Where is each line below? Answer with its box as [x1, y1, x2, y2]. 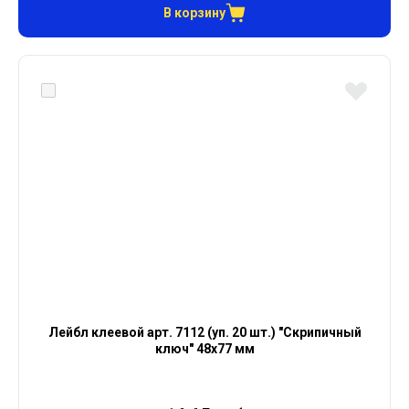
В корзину [163, 5, 225, 20]
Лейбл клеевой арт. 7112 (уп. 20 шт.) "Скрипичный [47, 325, 362, 341]
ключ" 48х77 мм [154, 341, 255, 357]
